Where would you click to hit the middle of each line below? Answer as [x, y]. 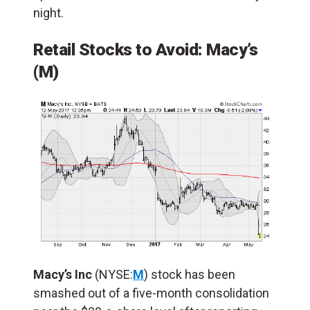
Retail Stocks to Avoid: [120, 50]
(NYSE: [114, 275]
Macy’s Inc [64, 275]
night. [48, 13]
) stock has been [190, 275]
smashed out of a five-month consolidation [151, 293]
